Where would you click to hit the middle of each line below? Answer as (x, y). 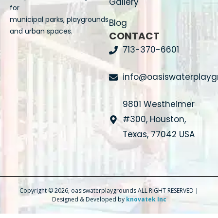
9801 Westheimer (158, 104)
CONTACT (134, 36)
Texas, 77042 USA (158, 135)
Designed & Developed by (89, 200)
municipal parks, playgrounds (59, 20)
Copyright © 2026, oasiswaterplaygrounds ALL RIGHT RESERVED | (109, 191)
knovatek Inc (146, 200)
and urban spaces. (41, 31)
